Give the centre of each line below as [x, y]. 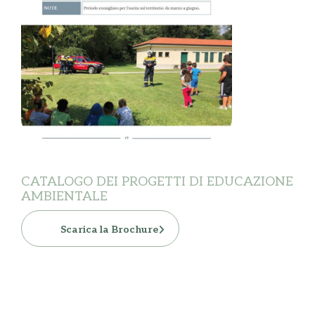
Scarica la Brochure [109, 230]
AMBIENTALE [64, 197]
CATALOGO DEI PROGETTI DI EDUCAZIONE [157, 182]
